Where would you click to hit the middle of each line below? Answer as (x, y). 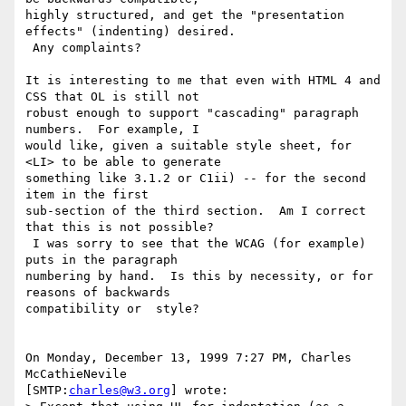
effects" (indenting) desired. (134, 32)
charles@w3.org (120, 391)
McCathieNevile (80, 374)
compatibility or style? (112, 309)
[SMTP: (47, 391)
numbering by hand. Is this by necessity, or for (199, 276)
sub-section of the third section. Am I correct (196, 211)
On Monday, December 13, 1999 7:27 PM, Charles (188, 358)
